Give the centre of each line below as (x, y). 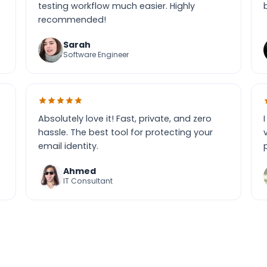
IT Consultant (88, 181)
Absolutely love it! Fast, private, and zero (125, 119)
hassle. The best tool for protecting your (126, 132)
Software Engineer (96, 55)
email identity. (69, 146)
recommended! (72, 20)
